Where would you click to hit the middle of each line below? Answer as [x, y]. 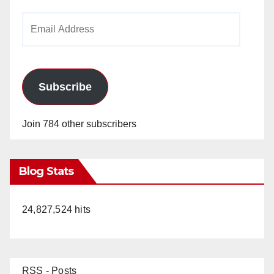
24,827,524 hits [56, 209]
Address [39, 39]
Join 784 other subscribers [79, 124]
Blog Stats [46, 171]
